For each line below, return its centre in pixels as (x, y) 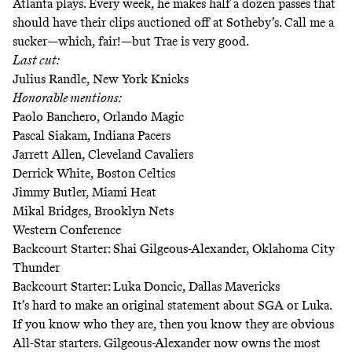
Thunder (36, 267)
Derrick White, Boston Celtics (94, 173)
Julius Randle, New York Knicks (101, 79)
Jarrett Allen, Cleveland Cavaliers (103, 154)
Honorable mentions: (67, 97)
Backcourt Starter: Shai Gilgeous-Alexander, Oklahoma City (174, 248)
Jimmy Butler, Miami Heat (84, 192)
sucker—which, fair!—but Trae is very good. (132, 41)
